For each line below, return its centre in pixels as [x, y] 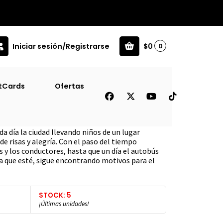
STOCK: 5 [55, 195]
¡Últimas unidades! [64, 204]
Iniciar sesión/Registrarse [61, 47]
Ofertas [69, 86]
